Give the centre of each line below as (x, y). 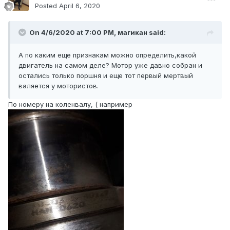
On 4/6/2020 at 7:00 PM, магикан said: (98, 33)
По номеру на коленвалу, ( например (71, 104)
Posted (47, 6)
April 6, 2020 (80, 6)
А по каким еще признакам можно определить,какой (107, 55)
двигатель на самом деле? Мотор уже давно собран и (110, 65)
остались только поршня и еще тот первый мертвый (106, 76)
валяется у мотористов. (59, 86)
